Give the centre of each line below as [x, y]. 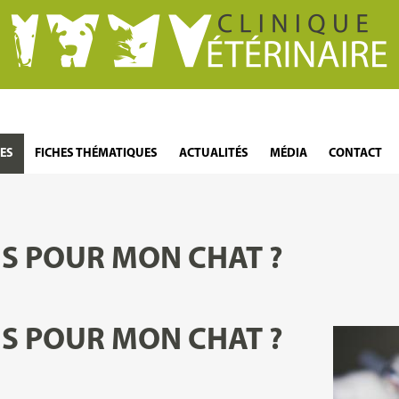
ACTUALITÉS [214, 154]
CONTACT [355, 154]
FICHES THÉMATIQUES [96, 154]
